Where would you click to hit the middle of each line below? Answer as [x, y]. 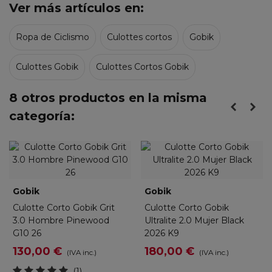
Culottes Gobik [47, 66]
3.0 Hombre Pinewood [61, 220]
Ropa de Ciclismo [53, 37]
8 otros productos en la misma [108, 97]
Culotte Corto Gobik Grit [64, 207]
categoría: [42, 116]
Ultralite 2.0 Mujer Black [194, 220]
